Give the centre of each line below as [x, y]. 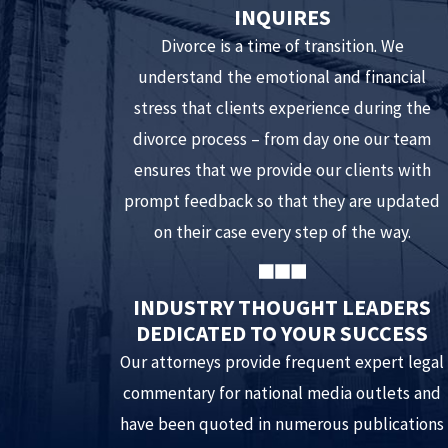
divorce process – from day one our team [282, 138]
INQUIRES [282, 17]
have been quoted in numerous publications [282, 423]
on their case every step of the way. [282, 231]
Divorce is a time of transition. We [282, 45]
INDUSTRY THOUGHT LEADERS [282, 307]
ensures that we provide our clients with [282, 169]
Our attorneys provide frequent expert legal [282, 361]
